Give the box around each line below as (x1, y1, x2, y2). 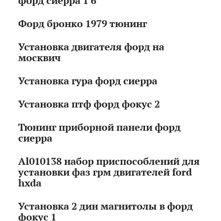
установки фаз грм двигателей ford (18, 165, 192, 179)
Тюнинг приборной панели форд (18, 120, 181, 134)
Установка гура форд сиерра (18, 74, 158, 88)
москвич (18, 51, 61, 65)
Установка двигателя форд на (18, 40, 165, 54)
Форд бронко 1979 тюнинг (18, 17, 147, 31)
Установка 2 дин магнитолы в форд (18, 199, 193, 213)
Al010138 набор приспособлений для (18, 154, 200, 168)
